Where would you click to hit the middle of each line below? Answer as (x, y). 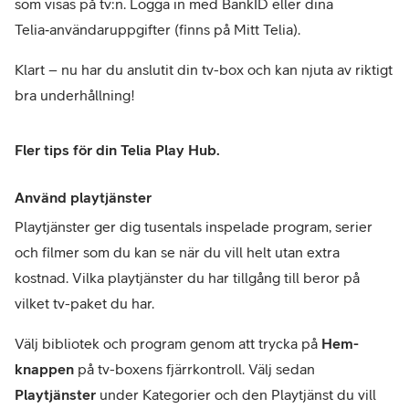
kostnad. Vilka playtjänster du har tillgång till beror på (187, 278)
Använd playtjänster (83, 198)
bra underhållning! (77, 95)
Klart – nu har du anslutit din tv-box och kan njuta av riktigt (204, 70)
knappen (44, 369)
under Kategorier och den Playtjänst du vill (236, 395)
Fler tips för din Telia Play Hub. (117, 150)
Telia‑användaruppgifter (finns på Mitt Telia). (157, 30)
